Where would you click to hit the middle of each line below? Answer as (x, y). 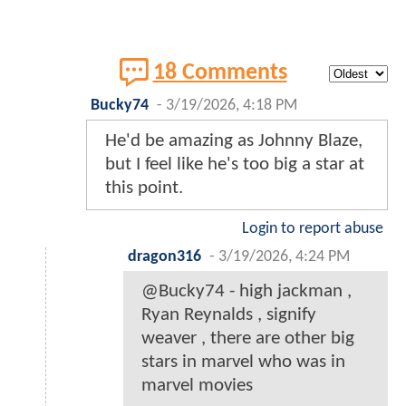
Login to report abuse (313, 229)
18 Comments (220, 72)
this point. (144, 188)
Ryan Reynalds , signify (229, 315)
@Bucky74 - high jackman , (246, 292)
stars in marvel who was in (243, 362)
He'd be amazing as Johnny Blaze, (234, 141)
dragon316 (164, 257)
